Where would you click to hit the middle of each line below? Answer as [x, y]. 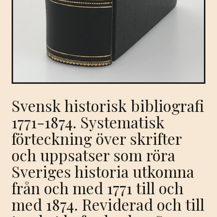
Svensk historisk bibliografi [108, 106]
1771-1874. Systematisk [88, 122]
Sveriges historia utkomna [103, 171]
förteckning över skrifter [97, 139]
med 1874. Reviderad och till [108, 204]
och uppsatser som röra [93, 155]
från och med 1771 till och [98, 188]
